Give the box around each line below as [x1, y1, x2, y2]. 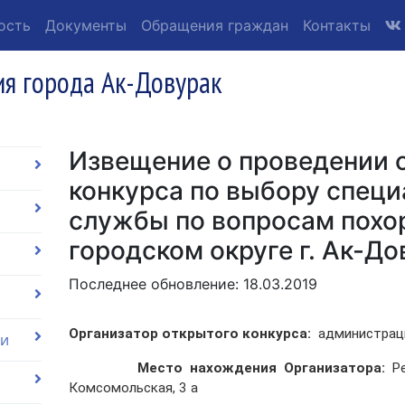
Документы [45, 16, 127, 34]
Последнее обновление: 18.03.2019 [68, 275, 317, 294]
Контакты [303, 16, 371, 34]
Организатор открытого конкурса [68, 325, 307, 343]
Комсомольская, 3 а [68, 380, 198, 397]
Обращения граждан [141, 16, 288, 34]
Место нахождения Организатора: [68, 360, 392, 377]
